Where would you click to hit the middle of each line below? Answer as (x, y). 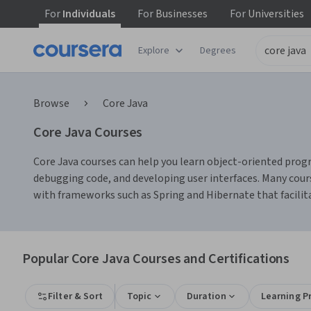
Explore (154, 50)
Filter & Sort (75, 296)
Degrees (218, 50)
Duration (206, 296)
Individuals (88, 14)
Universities (275, 14)
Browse (51, 103)
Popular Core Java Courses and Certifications (156, 259)
